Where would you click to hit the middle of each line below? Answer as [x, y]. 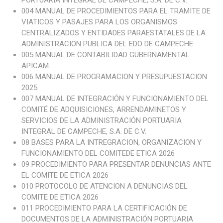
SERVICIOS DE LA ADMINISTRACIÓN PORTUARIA [101, 120]
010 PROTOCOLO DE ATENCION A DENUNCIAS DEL [104, 186]
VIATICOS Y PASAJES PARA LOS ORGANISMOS [99, 22]
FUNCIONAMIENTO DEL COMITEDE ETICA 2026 [98, 153]
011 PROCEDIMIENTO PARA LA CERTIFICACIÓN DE [104, 208]
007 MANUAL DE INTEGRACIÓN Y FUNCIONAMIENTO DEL [115, 99]
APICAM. [36, 66]
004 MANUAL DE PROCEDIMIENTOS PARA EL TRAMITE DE [116, 11]
